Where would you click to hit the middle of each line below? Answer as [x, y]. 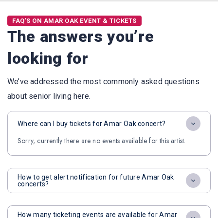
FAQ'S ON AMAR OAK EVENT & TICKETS [74, 21]
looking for [48, 58]
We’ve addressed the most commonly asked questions [103, 82]
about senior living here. [49, 96]
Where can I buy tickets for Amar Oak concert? [92, 124]
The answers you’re [81, 36]
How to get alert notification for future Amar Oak [96, 177]
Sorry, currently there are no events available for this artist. [102, 141]
